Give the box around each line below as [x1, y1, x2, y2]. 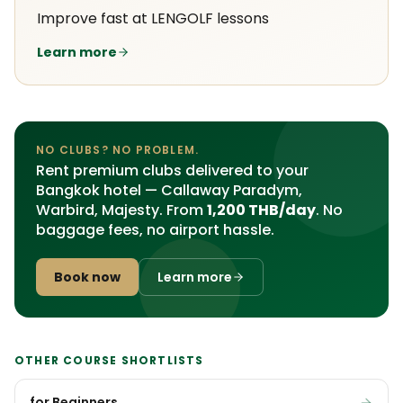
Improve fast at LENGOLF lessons [37, 8, 269, 29]
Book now [54, 268, 121, 286]
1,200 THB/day [207, 200, 316, 220]
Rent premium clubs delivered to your [36, 160, 309, 181]
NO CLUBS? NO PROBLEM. [36, 142, 200, 157]
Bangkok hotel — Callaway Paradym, [36, 180, 302, 201]
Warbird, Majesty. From [36, 200, 207, 220]
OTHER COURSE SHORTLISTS [14, 353, 204, 368]
